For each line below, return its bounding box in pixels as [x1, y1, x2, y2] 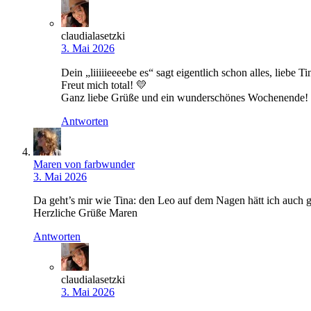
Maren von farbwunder [33, 158, 135, 171]
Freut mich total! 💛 [61, 79, 147, 92]
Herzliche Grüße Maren [33, 207, 137, 219]
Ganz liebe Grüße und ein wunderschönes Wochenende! [61, 92, 308, 104]
